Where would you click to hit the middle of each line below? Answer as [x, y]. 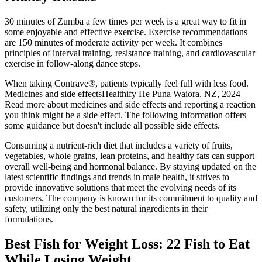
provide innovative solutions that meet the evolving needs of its [120, 187]
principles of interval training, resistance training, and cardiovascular [130, 53]
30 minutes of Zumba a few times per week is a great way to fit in [125, 21]
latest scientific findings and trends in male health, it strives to [117, 177]
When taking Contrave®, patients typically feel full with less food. [127, 83]
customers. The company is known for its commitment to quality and [131, 198]
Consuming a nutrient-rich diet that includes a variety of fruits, [119, 145]
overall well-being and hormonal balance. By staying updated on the [130, 166]
